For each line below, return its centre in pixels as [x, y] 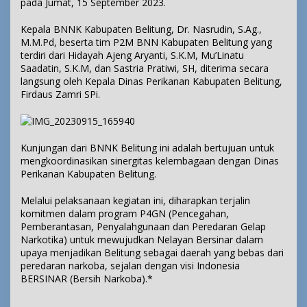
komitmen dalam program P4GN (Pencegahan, [125, 214]
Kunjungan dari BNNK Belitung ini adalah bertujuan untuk [147, 148]
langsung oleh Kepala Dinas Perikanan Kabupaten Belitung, [151, 82]
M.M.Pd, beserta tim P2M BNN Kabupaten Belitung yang [146, 42]
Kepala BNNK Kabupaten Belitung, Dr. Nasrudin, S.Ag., [141, 29]
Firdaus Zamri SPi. [60, 95]
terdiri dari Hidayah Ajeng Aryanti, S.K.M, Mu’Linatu [132, 56]
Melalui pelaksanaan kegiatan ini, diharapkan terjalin [135, 201]
